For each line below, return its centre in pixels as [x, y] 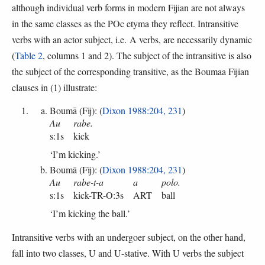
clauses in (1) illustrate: [54, 88]
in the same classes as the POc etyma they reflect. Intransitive [125, 24]
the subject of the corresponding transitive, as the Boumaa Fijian [130, 72]
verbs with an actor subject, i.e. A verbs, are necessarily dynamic [132, 40]
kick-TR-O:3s [98, 195]
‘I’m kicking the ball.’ [90, 214]
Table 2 [29, 56]
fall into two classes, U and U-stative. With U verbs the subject [128, 253]
